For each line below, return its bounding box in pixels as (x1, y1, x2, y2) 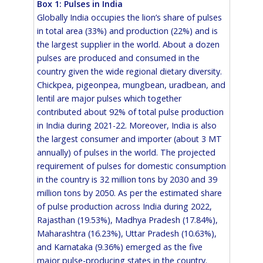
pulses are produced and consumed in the (36, 52, 200, 64)
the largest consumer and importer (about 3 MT (36, 133, 222, 145)
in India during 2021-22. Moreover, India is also (36, 120, 217, 131)
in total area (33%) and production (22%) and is (36, 25, 218, 37)
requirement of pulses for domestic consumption (36, 160, 226, 172)
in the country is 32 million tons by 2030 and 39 (36, 174, 217, 186)
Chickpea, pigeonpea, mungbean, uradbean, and (36, 79, 225, 91)
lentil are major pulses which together (36, 93, 181, 104)
